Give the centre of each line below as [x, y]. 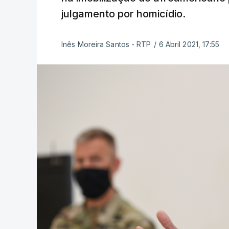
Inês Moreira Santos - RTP [106, 44]
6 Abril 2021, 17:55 [189, 44]
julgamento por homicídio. [123, 14]
